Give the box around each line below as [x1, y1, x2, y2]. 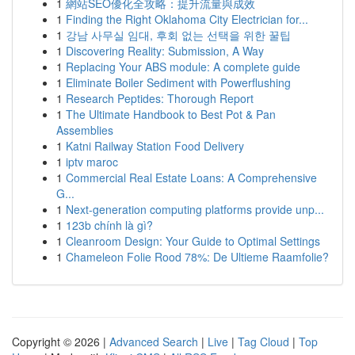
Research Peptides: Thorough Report [66, 90, 254, 106]
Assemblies [56, 122, 113, 138]
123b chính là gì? [66, 217, 153, 233]
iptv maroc [66, 154, 118, 170]
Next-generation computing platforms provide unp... [66, 201, 324, 217]
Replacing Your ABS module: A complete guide [66, 59, 300, 74]
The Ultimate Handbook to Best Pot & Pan [66, 106, 276, 122]
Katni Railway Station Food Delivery [66, 138, 244, 154]
